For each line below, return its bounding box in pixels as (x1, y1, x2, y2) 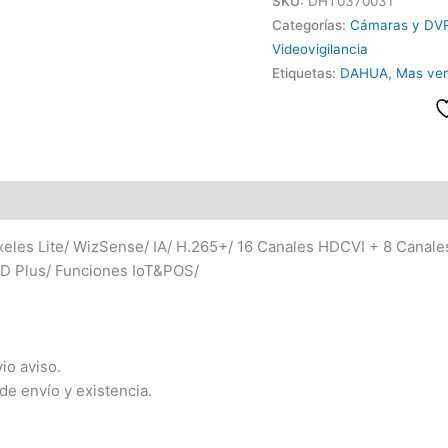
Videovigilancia (272, 41, 368, 58)
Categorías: (272, 17, 350, 34)
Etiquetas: (272, 65, 340, 82)
